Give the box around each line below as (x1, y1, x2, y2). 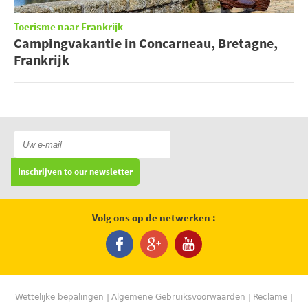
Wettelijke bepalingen (15, 292, 104, 302)
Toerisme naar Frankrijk (14, 20, 123, 35)
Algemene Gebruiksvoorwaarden (111, 292, 245, 302)
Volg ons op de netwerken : (92, 211, 216, 226)
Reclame (253, 292, 287, 302)
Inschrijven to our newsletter (18, 166, 133, 178)
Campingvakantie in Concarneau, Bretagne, (14, 34, 278, 52)
